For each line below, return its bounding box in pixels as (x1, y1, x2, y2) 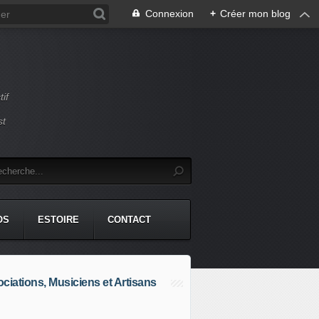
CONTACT (108, 214, 151, 225)
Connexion (145, 8, 194, 19)
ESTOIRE (38, 214, 79, 225)
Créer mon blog (220, 8, 291, 19)
